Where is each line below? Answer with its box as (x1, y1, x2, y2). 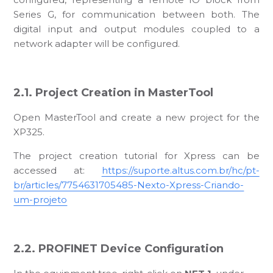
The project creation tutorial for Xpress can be (13, 149, 260, 161)
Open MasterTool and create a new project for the (13, 111, 260, 123)
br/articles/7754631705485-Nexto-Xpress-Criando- (13, 179, 244, 191)
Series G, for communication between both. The (13, 8, 260, 20)
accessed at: (13, 164, 102, 176)
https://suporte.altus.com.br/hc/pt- (101, 164, 260, 176)
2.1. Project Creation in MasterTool (13, 85, 214, 99)
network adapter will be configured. (13, 37, 180, 49)
